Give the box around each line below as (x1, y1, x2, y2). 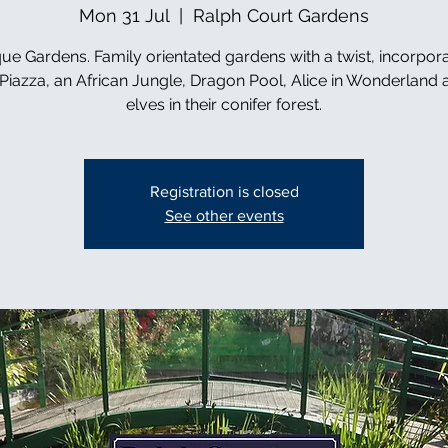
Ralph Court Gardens (193, 4, 369, 26)
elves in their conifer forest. (126, 94, 322, 114)
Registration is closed (149, 182, 299, 200)
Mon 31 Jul (79, 4, 169, 26)
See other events (164, 206, 284, 224)
